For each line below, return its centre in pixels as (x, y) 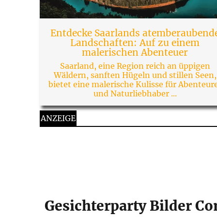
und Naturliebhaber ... (135, 93)
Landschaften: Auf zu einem (135, 42)
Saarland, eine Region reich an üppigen (135, 66)
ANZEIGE (58, 118)
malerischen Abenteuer (135, 52)
